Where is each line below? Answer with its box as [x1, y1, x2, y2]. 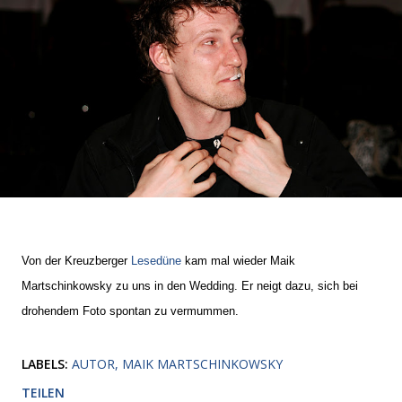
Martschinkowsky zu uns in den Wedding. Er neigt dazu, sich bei [22, 278, 358, 293]
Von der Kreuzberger [22, 253, 127, 267]
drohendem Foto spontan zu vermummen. [22, 303, 239, 318]
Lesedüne [131, 253, 181, 267]
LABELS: [22, 354, 68, 372]
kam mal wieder [181, 253, 267, 267]
